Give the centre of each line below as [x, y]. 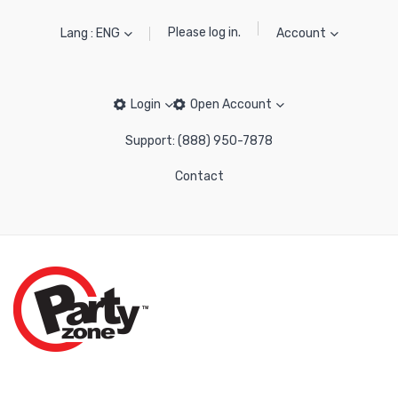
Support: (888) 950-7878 [199, 141]
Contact [199, 176]
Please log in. [204, 32]
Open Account [231, 104]
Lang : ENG [90, 33]
